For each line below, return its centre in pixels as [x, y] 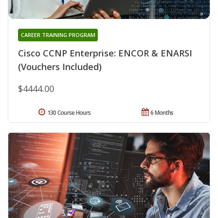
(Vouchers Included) [60, 66]
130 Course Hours [69, 112]
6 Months [162, 112]
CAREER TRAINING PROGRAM [58, 35]
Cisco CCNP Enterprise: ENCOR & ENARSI [105, 53]
